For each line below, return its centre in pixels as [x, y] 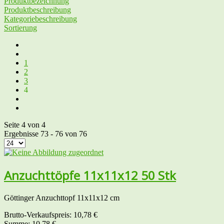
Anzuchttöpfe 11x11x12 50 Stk [90, 175]
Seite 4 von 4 [25, 124]
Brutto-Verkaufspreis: [39, 214]
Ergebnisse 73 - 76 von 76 [45, 133]
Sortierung [20, 27]
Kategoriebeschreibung [40, 18]
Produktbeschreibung [37, 9]
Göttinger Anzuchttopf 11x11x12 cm [62, 197]
